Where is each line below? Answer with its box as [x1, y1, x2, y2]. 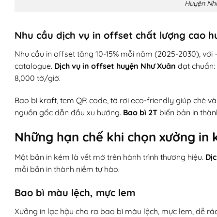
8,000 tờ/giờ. [15, 73, 61, 83]
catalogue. [15, 61, 54, 71]
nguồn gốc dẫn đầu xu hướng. [15, 107, 123, 117]
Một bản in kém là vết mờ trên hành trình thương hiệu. [15, 152, 205, 162]
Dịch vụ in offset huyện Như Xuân [54, 61, 176, 71]
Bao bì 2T [123, 107, 157, 117]
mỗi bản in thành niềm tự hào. [15, 164, 120, 174]
